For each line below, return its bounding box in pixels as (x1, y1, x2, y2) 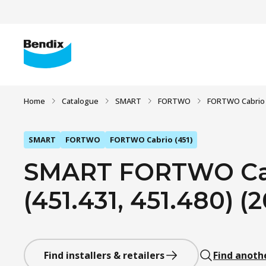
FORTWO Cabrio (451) (110, 134, 192, 145)
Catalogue (62, 96, 99, 106)
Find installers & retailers (44, 249, 164, 262)
